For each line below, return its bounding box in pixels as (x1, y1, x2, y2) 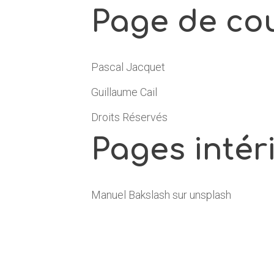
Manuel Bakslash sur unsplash (91, 188, 232, 202)
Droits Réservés (91, 111, 168, 124)
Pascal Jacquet (91, 61, 166, 74)
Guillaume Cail (91, 86, 158, 99)
